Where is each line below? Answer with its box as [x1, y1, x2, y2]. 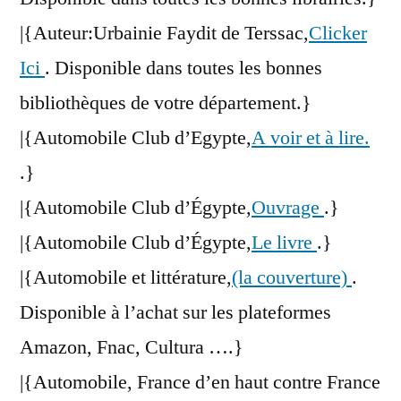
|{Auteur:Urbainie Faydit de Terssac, [20, 21, 309, 47]
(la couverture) [232, 265, 352, 291]
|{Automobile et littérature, [20, 265, 232, 291]
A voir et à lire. [252, 125, 370, 151]
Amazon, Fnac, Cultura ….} [20, 335, 243, 361]
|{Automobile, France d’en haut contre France [20, 370, 380, 396]
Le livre [252, 230, 317, 256]
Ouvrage [252, 195, 324, 221]
